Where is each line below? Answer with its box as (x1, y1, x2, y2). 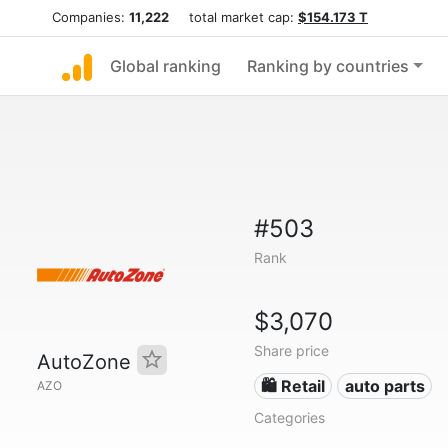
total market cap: (169, 9, 298, 25)
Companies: (52, 9, 129, 25)
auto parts (344, 376, 425, 396)
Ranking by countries (247, 56, 409, 76)
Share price (253, 342, 329, 359)
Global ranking (110, 56, 221, 76)
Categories (253, 409, 325, 426)
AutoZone (37, 350, 137, 374)
